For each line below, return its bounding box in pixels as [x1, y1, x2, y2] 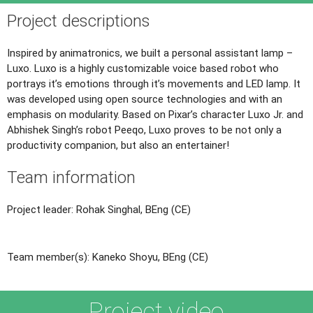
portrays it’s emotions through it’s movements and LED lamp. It [7, 77, 300, 90]
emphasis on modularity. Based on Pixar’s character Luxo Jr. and [7, 108, 303, 121]
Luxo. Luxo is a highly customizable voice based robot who [7, 61, 279, 75]
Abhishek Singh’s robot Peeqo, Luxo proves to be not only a [7, 123, 282, 136]
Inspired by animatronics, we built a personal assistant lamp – [7, 46, 293, 59]
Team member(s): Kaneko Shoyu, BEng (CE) [7, 251, 208, 264]
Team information [7, 167, 136, 187]
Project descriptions [7, 10, 150, 31]
